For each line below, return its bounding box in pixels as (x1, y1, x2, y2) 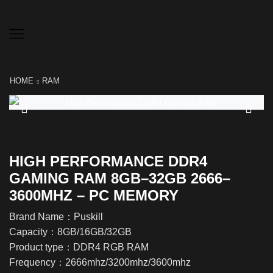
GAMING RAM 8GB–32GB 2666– (9, 170, 230, 187)
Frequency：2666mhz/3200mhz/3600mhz (9, 257, 191, 268)
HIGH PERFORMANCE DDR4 (9, 153, 207, 170)
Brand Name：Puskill (9, 211, 103, 222)
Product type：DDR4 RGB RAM (9, 241, 149, 252)
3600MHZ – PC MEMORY (9, 187, 179, 204)
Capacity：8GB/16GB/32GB (9, 226, 132, 237)
